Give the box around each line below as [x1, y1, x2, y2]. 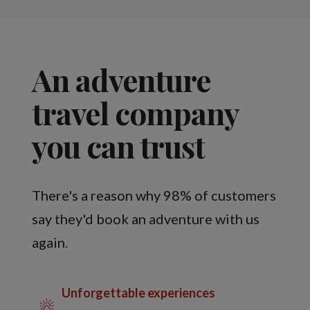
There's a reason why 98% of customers [32, 186, 277, 203]
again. [32, 233, 69, 250]
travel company [32, 91, 239, 133]
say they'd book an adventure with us [32, 210, 260, 227]
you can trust [32, 125, 206, 166]
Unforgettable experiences [61, 284, 215, 300]
